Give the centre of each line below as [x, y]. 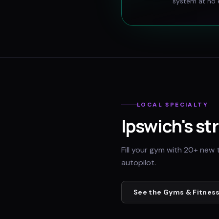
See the [148, 192]
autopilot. [139, 163]
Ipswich [151, 126]
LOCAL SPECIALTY [173, 105]
